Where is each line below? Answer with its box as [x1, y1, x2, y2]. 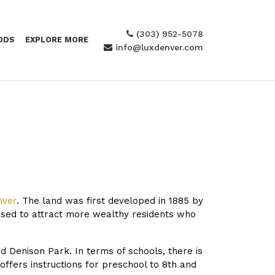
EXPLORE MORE [25, 35, 89, 44]
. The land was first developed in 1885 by [17, 195, 203, 206]
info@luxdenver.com [112, 42, 203, 52]
